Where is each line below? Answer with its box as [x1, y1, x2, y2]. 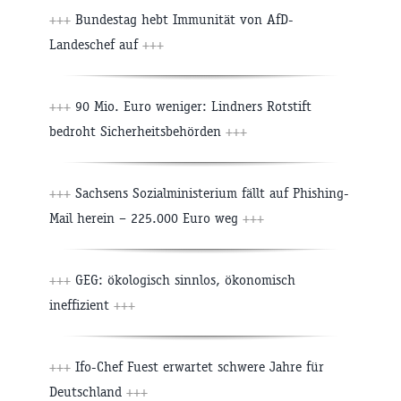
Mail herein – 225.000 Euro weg [49, 209, 243, 227]
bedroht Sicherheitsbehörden [49, 123, 226, 141]
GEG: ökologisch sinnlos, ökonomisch [71, 271, 295, 289]
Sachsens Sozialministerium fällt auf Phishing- [71, 184, 349, 202]
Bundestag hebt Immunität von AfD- [71, 11, 294, 29]
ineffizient [49, 296, 114, 314]
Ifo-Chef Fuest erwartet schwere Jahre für [71, 358, 324, 376]
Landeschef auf [49, 36, 142, 54]
